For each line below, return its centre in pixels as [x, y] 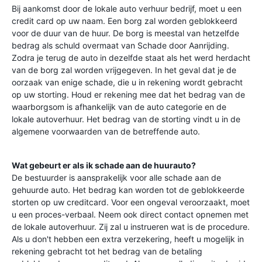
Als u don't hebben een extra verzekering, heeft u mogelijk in [128, 239]
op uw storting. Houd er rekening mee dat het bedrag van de [128, 94]
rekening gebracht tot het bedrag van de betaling [107, 251]
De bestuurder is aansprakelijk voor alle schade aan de [116, 177]
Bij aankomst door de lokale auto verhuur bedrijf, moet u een [127, 8]
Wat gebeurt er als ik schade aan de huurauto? [104, 165]
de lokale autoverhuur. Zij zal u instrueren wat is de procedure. [131, 227]
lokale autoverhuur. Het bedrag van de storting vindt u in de [126, 119]
